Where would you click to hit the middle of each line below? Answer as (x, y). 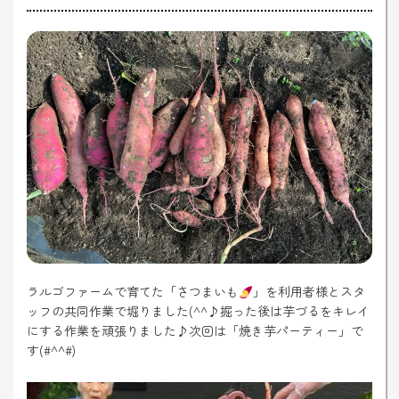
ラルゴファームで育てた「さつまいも (133, 292)
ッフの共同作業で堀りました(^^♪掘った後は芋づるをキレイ (198, 311)
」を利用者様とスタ (309, 292)
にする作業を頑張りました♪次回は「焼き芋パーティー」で (195, 331)
